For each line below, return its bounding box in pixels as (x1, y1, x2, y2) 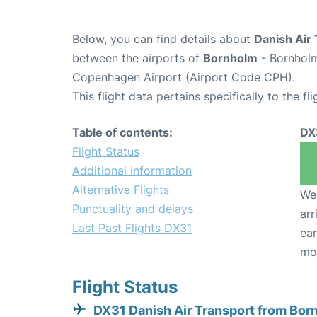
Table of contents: (72, 125, 173, 139)
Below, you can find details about (72, 31, 254, 46)
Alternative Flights (72, 182, 169, 197)
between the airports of (72, 50, 203, 65)
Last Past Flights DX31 (72, 220, 192, 235)
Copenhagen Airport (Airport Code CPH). (72, 69, 295, 84)
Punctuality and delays (72, 201, 193, 216)
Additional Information (72, 163, 192, 178)
